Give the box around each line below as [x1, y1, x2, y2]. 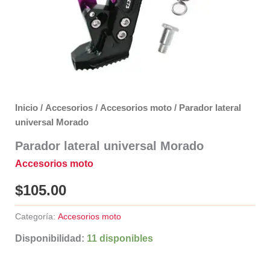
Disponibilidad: [14, 233, 84, 243]
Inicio [14, 103, 38, 113]
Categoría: [14, 212, 58, 222]
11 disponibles [86, 233, 153, 243]
